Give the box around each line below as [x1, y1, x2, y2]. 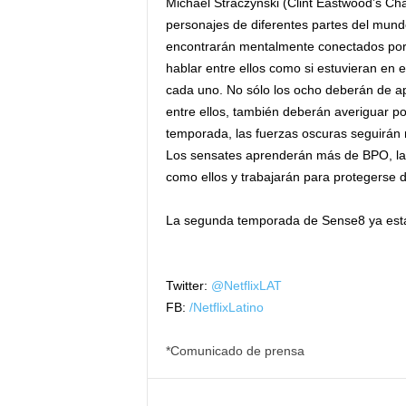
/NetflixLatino [185, 300, 264, 315]
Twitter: [165, 278, 211, 294]
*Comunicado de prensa [165, 343, 304, 359]
